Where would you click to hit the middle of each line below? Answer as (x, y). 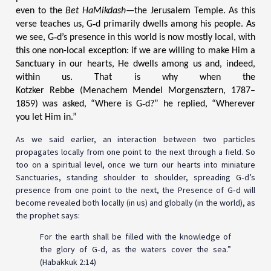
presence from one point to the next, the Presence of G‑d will (135, 190)
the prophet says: (48, 215)
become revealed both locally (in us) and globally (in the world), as (135, 202)
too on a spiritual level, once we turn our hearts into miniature (135, 164)
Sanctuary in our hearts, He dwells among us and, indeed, (135, 64)
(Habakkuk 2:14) (68, 262)
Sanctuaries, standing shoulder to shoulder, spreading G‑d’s (135, 177)
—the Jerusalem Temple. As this (191, 11)
